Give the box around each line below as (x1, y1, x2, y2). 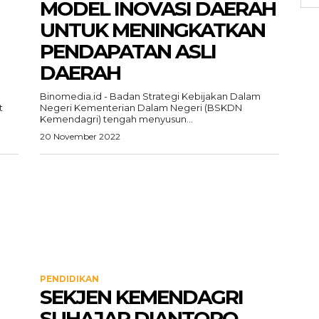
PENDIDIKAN (40, 273, 99, 284)
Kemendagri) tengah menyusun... (40, 113, 193, 125)
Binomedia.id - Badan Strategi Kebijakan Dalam (40, 90, 261, 102)
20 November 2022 (40, 131, 120, 142)
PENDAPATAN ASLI (40, 39, 216, 63)
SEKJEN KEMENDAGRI (40, 285, 243, 309)
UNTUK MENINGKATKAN (40, 18, 265, 42)
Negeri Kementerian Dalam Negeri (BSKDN (40, 102, 242, 113)
